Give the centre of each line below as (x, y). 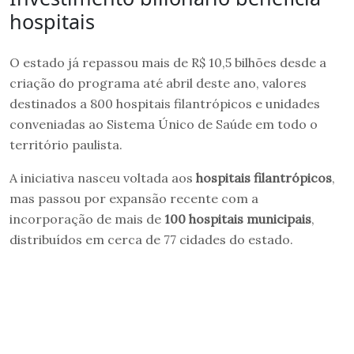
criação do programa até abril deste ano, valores (158, 83)
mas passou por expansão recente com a (134, 198)
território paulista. (66, 144)
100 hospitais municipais (238, 218)
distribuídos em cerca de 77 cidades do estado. (151, 239)
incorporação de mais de (87, 218)
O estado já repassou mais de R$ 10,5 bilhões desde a (168, 62)
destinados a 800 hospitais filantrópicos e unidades (165, 103)
